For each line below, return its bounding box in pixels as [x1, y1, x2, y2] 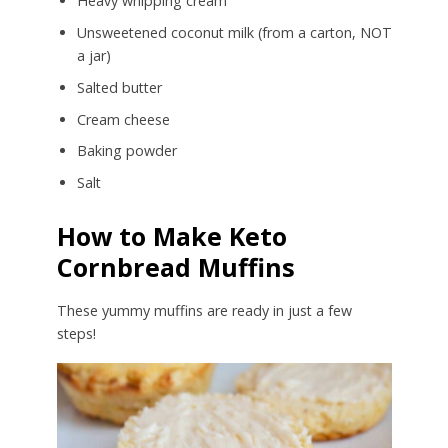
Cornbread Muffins [56, 250, 295, 285]
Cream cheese [76, 109, 170, 129]
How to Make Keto [56, 219, 287, 254]
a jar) [76, 45, 111, 65]
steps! [56, 324, 96, 344]
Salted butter [76, 77, 162, 97]
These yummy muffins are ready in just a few [56, 301, 352, 321]
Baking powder [76, 141, 177, 161]
